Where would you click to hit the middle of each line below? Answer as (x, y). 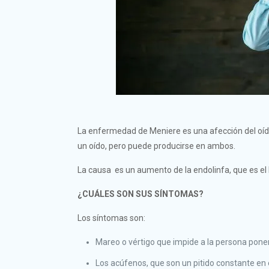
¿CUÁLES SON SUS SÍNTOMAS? (141, 194)
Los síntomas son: (112, 218)
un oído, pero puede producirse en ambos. (157, 146)
